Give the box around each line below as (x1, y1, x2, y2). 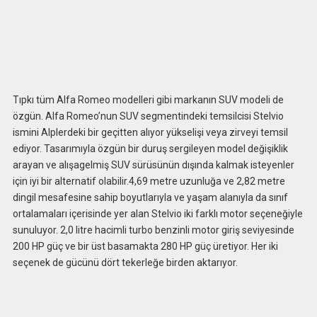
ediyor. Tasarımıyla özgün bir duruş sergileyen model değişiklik (12, 143, 288, 155)
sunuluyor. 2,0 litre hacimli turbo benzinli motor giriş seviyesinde (12, 224, 294, 236)
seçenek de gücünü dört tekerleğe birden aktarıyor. (12, 257, 238, 269)
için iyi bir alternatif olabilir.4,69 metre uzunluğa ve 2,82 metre (12, 175, 285, 188)
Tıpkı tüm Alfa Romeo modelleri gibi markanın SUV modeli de (12, 94, 284, 106)
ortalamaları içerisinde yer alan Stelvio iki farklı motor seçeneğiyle (12, 208, 303, 220)
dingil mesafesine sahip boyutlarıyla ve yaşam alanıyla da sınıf (12, 192, 288, 204)
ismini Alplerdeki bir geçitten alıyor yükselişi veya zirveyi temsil (12, 127, 288, 139)
